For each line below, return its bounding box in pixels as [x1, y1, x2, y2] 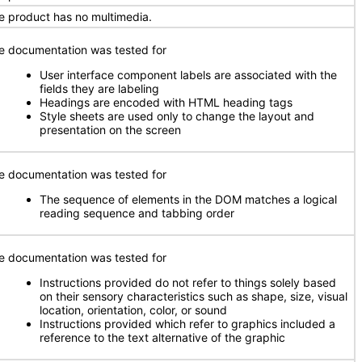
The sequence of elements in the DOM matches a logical [40, 192, 337, 206]
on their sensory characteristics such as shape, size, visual [40, 289, 347, 303]
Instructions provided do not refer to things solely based [40, 276, 336, 289]
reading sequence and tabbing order [40, 206, 234, 220]
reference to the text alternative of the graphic [40, 330, 285, 344]
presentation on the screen [40, 123, 181, 137]
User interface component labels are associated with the [40, 68, 337, 82]
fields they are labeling [40, 82, 159, 95]
